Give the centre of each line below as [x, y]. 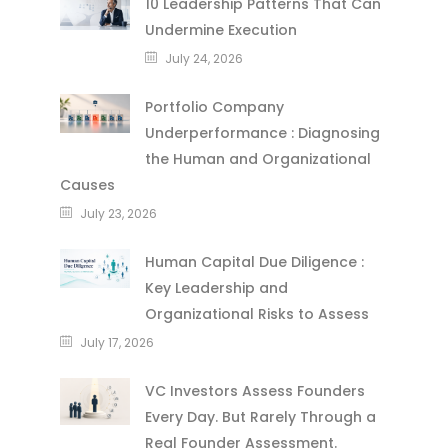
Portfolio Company [214, 107]
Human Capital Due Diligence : [254, 262]
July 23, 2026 [118, 214]
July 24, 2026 [203, 59]
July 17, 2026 [116, 343]
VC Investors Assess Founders [254, 391]
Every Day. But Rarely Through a [260, 417]
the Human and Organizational [257, 159]
